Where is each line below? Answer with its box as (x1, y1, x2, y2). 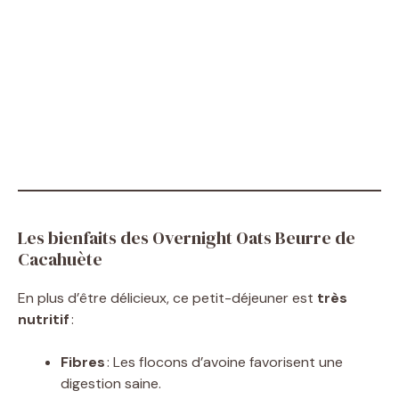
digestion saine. (61, 373, 161, 393)
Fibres (61, 352, 105, 371)
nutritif (18, 309, 69, 329)
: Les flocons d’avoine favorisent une (105, 352, 343, 371)
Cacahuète (18, 246, 102, 272)
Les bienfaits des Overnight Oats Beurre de (18, 224, 355, 250)
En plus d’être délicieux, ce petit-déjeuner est (18, 288, 317, 307)
